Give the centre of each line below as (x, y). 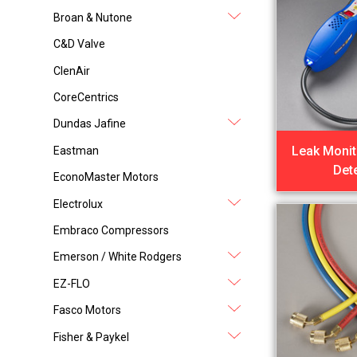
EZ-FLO (72, 283)
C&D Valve (80, 44)
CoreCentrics (86, 98)
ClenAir (72, 71)
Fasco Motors (88, 310)
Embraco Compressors (112, 230)
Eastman (76, 150)
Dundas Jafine (90, 124)
